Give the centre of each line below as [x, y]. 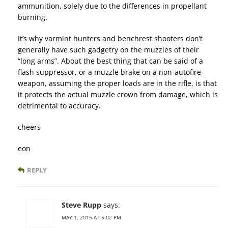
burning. [33, 17]
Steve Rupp [81, 205]
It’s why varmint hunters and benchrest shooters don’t [110, 38]
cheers [29, 127]
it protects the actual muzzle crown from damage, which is [118, 94]
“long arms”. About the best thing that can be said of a [110, 61]
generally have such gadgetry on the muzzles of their [108, 49]
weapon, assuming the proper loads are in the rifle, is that [117, 83]
